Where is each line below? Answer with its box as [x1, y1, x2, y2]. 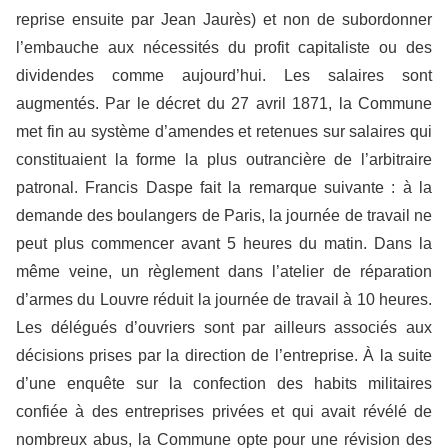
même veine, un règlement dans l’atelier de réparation [16, 263, 432, 281]
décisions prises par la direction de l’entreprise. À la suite [16, 347, 432, 365]
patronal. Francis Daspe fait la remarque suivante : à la [16, 179, 432, 197]
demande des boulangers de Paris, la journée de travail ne [16, 207, 432, 225]
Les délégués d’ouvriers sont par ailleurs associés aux [16, 319, 432, 337]
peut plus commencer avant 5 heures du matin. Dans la [16, 235, 432, 253]
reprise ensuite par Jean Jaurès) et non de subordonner [16, 11, 432, 29]
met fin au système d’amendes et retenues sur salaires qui [16, 123, 432, 141]
